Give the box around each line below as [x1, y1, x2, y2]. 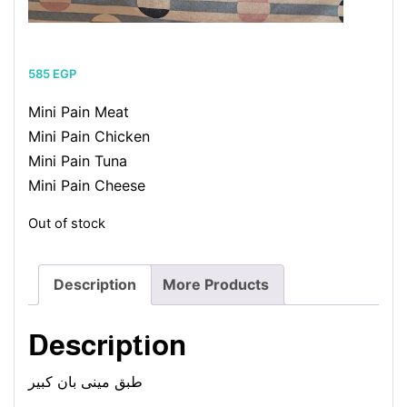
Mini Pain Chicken [28, 126, 150, 145]
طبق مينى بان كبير [28, 372, 143, 392]
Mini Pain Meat [28, 102, 129, 121]
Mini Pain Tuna [28, 151, 127, 170]
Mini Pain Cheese [28, 175, 145, 194]
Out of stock [28, 214, 105, 232]
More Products [163, 274, 269, 293]
